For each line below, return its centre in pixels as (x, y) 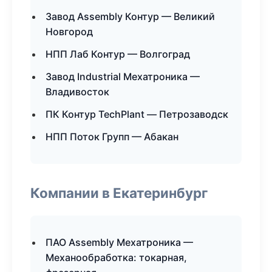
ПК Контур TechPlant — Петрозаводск (137, 114)
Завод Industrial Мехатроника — (123, 76)
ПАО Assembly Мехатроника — (119, 242)
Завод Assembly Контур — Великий (130, 16)
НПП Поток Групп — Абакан (112, 137)
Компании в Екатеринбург (119, 193)
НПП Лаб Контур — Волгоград (118, 54)
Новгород (69, 32)
